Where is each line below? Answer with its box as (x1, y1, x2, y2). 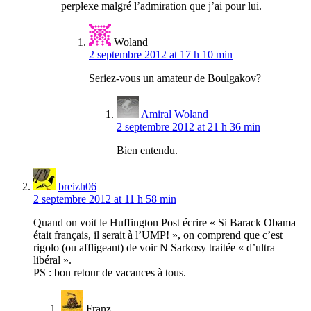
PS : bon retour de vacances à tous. (33, 267, 186, 279)
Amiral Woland (141, 108, 208, 121)
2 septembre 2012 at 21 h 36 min (117, 121, 260, 133)
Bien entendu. (117, 144, 178, 157)
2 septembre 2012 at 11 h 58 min (33, 193, 176, 205)
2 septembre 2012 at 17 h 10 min (89, 49, 233, 61)
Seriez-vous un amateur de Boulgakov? (89, 72, 261, 85)
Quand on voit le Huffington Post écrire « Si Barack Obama (33, 217, 296, 229)
